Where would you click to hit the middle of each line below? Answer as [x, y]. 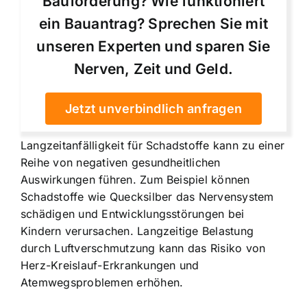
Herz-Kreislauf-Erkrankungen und [110, 265]
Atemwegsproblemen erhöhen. [102, 282]
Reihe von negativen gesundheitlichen [121, 162]
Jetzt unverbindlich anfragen [153, 108]
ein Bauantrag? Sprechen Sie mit [153, 23]
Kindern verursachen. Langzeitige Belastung [137, 231]
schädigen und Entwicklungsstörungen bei [133, 213]
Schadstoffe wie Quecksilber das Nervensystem [147, 196]
